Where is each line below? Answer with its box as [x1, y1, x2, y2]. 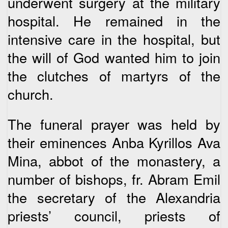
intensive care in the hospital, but [8, 29, 220, 49]
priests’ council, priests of [8, 205, 220, 225]
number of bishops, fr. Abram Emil [8, 168, 220, 189]
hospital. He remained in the [8, 11, 220, 31]
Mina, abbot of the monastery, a [8, 150, 220, 170]
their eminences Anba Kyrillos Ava [8, 132, 220, 152]
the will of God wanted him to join [8, 47, 220, 68]
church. [8, 84, 53, 104]
